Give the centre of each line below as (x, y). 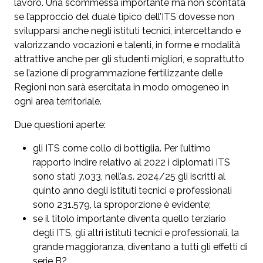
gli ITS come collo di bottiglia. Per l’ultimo (122, 149)
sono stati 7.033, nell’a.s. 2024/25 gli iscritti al (129, 177)
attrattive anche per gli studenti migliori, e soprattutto (129, 59)
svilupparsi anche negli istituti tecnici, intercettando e (127, 31)
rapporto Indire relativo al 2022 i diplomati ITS (131, 163)
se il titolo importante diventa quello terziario (129, 219)
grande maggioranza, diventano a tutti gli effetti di (140, 247)
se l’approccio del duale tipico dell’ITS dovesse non (124, 17)
